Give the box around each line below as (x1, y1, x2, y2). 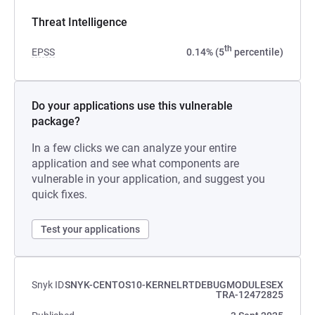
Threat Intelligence (32, 15, 127, 29)
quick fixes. (32, 188, 87, 201)
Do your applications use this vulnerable (32, 99, 233, 112)
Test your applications (41, 224, 140, 235)
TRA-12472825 (216, 289, 283, 300)
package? (32, 115, 80, 128)
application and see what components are (32, 157, 239, 170)
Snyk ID (32, 279, 64, 290)
